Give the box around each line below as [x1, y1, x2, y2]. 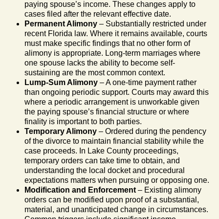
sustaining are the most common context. [24, 68, 165, 77]
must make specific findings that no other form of [24, 39, 190, 47]
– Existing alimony [136, 185, 201, 194]
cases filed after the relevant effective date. [24, 9, 171, 18]
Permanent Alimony [24, 19, 97, 28]
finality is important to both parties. [24, 117, 142, 126]
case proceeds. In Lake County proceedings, [24, 146, 178, 155]
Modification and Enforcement [24, 185, 136, 194]
